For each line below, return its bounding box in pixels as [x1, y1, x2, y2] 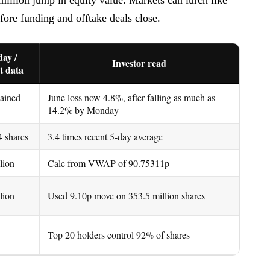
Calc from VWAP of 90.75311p [48, 156, 169, 169]
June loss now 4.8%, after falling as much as [48, 90, 215, 104]
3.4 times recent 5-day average [48, 130, 163, 143]
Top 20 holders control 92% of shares [48, 228, 190, 241]
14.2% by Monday [48, 103, 119, 116]
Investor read [112, 55, 166, 70]
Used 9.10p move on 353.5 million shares [48, 189, 205, 202]
